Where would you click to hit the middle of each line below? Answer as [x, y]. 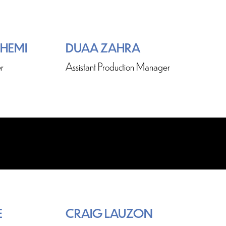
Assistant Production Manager [118, 66]
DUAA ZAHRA [103, 47]
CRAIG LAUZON [109, 213]
